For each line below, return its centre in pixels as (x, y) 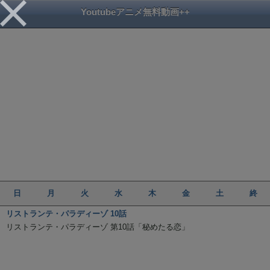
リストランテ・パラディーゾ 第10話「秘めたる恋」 (98, 227)
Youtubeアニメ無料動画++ (135, 12)
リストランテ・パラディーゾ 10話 (66, 214)
